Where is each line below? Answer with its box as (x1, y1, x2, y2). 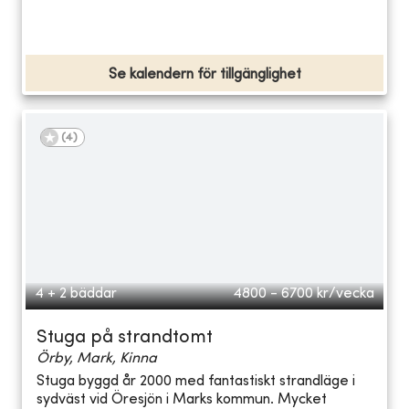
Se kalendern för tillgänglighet (108, 67, 301, 82)
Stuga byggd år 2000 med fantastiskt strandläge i (37, 374, 355, 390)
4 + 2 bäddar (35, 286, 117, 301)
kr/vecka (317, 286, 374, 301)
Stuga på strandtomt (37, 329, 213, 347)
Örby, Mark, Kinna (37, 351, 157, 366)
